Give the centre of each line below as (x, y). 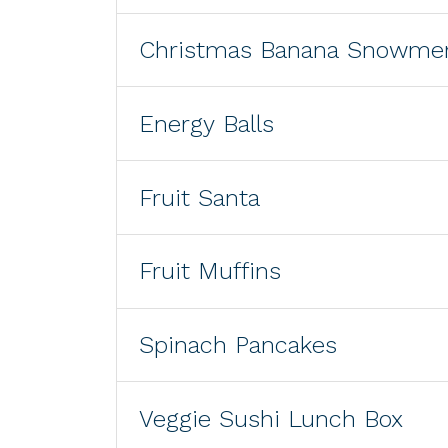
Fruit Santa (200, 197)
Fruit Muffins (210, 271)
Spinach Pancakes (238, 345)
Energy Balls (207, 123)
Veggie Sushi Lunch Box (271, 418)
